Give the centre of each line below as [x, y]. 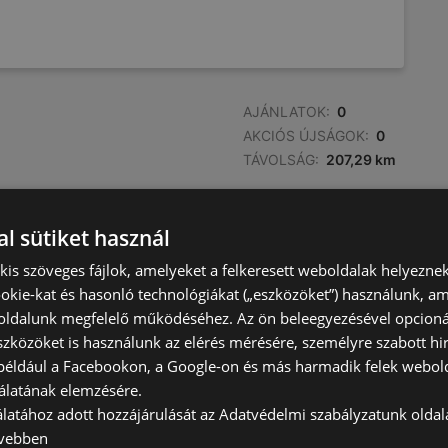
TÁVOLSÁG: [281, 159]
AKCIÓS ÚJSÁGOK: [306, 135]
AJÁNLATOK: [286, 111]
